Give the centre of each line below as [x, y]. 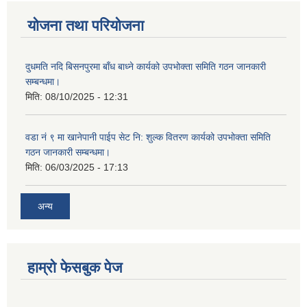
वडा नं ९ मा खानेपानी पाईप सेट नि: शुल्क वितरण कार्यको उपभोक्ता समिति [148, 137]
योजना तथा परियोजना [86, 26]
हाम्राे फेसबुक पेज [75, 267]
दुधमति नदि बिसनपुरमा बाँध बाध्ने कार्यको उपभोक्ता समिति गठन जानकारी [146, 67]
